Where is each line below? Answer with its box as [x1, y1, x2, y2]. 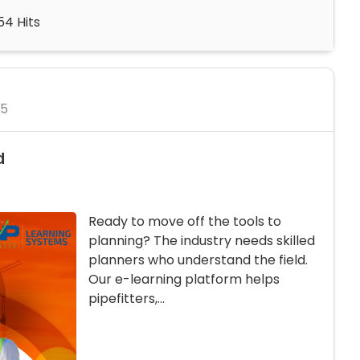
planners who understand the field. [88, 251, 308, 270]
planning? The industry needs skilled [88, 231, 315, 251]
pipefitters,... [88, 289, 165, 309]
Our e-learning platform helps [88, 270, 280, 289]
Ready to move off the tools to [88, 212, 281, 231]
